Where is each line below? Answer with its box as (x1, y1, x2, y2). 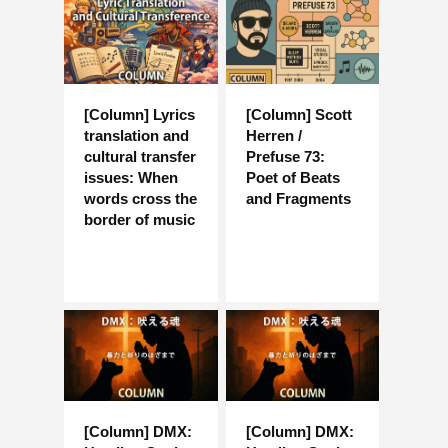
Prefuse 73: (245, 147, 325, 165)
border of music (84, 210, 195, 228)
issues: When (84, 168, 178, 186)
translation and (84, 126, 189, 144)
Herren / (245, 126, 302, 144)
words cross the (84, 189, 197, 207)
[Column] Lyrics (84, 105, 195, 123)
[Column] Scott (245, 105, 352, 123)
